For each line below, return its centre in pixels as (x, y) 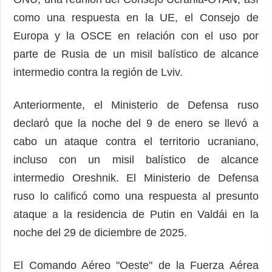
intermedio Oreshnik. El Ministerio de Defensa (136, 178)
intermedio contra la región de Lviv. (101, 73)
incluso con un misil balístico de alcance (136, 160)
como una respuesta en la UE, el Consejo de (136, 18)
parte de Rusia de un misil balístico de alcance (136, 54)
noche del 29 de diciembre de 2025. (102, 233)
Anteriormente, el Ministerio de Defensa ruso (136, 105)
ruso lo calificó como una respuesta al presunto (136, 196)
